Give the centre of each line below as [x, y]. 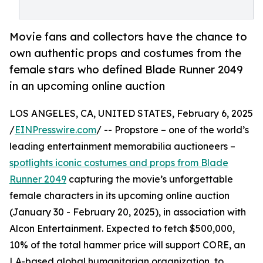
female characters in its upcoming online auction [119, 196]
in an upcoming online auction [87, 86]
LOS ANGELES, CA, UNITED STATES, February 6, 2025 [131, 114]
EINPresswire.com [55, 130]
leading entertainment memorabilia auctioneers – [122, 146]
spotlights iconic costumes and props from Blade [119, 163]
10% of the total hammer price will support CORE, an [127, 245]
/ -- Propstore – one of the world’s [173, 130]
